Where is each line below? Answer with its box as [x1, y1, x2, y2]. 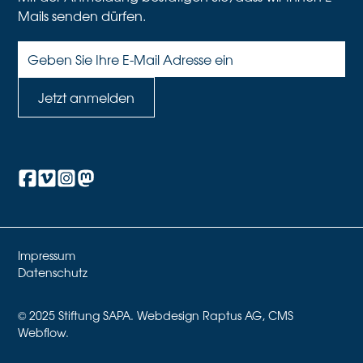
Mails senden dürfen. [18, 6, 147, 26]
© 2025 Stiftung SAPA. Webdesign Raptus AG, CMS [18, 307, 294, 324]
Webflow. [18, 324, 70, 341]
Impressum [18, 247, 76, 264]
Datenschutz [18, 264, 88, 281]
